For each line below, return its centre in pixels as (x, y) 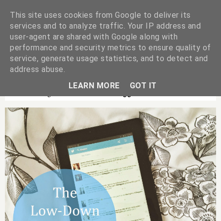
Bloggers (127, 92)
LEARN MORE (94, 85)
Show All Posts (172, 92)
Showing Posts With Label (68, 92)
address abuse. (37, 69)
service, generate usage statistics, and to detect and (109, 58)
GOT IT (143, 85)
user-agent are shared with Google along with (94, 37)
